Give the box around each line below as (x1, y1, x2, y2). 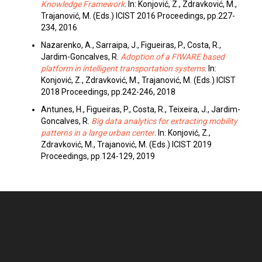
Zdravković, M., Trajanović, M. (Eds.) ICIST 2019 (41, 140, 212, 150)
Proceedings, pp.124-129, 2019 (41, 151, 155, 161)
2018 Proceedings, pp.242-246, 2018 (41, 87, 175, 97)
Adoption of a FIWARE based (120, 52, 225, 62)
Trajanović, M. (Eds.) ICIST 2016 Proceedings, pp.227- (41, 11, 235, 21)
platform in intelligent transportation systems (41, 64, 205, 74)
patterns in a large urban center (41, 128, 154, 138)
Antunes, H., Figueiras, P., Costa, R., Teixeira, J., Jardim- (41, 105, 240, 115)
